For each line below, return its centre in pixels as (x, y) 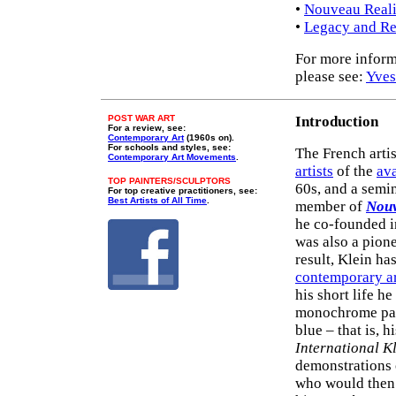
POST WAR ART (141, 118)
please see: (331, 77)
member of (331, 206)
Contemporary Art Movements (172, 157)
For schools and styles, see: (169, 147)
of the (355, 171)
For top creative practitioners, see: (183, 190)
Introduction (337, 122)
